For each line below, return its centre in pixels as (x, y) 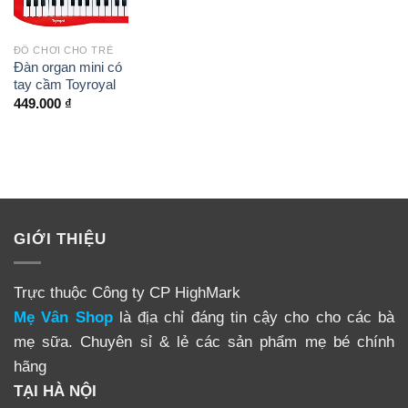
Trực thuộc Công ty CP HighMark (127, 292)
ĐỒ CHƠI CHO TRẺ (63, 51)
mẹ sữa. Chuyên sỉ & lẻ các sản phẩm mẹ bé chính (204, 341)
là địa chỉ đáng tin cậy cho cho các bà (253, 316)
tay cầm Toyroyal (64, 85)
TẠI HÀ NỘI (55, 390)
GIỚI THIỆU (60, 238)
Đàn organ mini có (67, 68)
